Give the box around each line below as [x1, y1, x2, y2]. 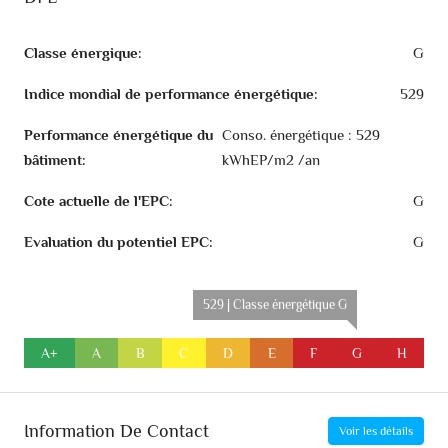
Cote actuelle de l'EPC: [24, 192, 173, 210]
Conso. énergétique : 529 [222, 126, 381, 144]
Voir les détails [339, 424, 413, 439]
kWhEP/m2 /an [222, 151, 321, 169]
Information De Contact [24, 420, 209, 441]
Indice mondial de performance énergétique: [24, 85, 318, 103]
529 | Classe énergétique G [203, 297, 348, 313]
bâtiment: [24, 151, 86, 169]
